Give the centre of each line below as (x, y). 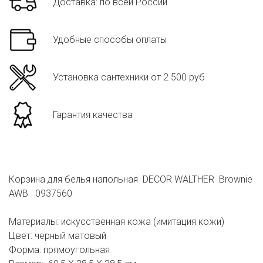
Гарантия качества (93, 115)
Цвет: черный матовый (58, 236)
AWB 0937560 (41, 194)
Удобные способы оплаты (110, 40)
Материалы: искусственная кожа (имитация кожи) (117, 222)
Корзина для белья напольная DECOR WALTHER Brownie (131, 180)
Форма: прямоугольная (59, 250)
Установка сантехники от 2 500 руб (129, 77)
